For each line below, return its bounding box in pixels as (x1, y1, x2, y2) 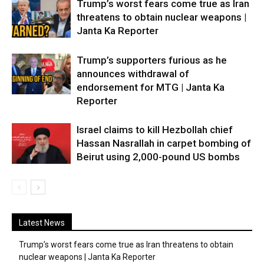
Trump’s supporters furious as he (77, 54, 227, 66)
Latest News (19, 218, 65, 227)
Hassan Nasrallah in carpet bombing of (77, 137, 251, 149)
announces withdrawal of (77, 68, 189, 80)
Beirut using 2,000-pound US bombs (77, 151, 240, 163)
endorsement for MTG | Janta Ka (77, 81, 225, 93)
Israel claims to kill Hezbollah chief (77, 124, 233, 136)
